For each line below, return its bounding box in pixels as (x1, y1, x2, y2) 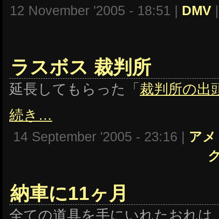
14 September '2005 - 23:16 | (13, 130, 189, 144)
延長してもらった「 (9, 81, 140, 97)
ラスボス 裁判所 (10, 57, 151, 78)
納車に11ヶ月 (10, 183, 128, 204)
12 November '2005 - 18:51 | (10, 3, 182, 18)
